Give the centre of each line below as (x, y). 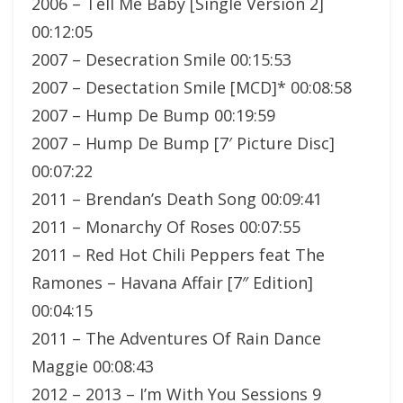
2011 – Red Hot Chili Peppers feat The (178, 254)
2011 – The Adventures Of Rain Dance (176, 338)
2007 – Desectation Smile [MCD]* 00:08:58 (192, 87)
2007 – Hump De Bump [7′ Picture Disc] (183, 143)
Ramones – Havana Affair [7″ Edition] (172, 282)
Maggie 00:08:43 (93, 366)
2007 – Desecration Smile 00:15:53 (161, 59)
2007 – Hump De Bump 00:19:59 (153, 115)
